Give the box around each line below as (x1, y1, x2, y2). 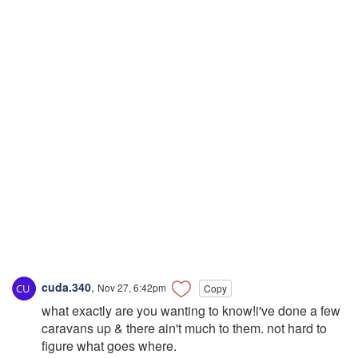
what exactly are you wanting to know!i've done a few (42, 301, 340, 320)
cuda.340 (38, 278, 91, 295)
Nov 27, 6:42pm (97, 280, 166, 294)
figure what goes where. (42, 336, 177, 356)
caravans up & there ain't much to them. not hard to (42, 319, 327, 338)
